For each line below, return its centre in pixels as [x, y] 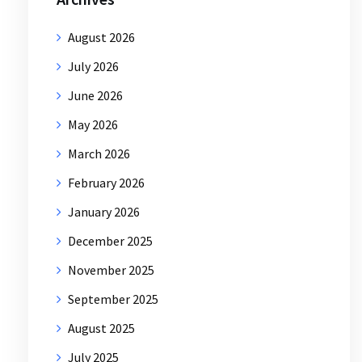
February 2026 [106, 182]
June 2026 [95, 95]
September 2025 [113, 299]
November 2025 [111, 269]
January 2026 [104, 211]
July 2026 [93, 66]
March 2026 [99, 153]
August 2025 [101, 328]
